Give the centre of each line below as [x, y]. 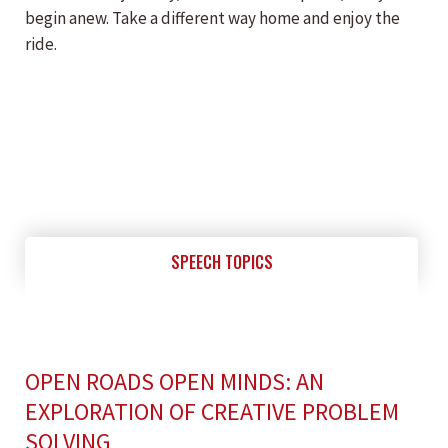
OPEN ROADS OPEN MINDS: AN [174, 381]
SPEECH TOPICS [221, 262]
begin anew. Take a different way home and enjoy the [212, 18]
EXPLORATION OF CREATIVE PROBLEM [212, 411]
